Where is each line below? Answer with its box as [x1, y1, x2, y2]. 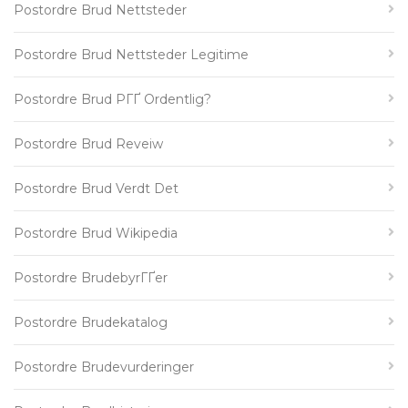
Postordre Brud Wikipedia [14, 225, 178, 241]
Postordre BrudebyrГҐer [14, 270, 168, 286]
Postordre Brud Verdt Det [14, 180, 178, 197]
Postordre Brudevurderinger [14, 359, 194, 375]
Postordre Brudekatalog [14, 314, 168, 331]
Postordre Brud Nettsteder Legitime [14, 46, 249, 63]
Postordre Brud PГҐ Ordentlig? [14, 91, 211, 107]
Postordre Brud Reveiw [14, 136, 163, 152]
